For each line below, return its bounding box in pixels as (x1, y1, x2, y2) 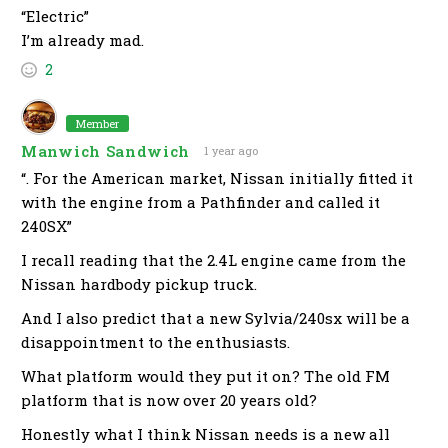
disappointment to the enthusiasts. (21, 332, 290, 353)
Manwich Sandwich (21, 140, 191, 161)
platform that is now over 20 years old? (21, 390, 317, 411)
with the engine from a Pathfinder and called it (21, 192, 380, 213)
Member (76, 116, 119, 132)
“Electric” (21, 6, 89, 27)
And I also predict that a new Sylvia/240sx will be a (21, 308, 410, 329)
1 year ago (204, 143, 259, 159)
